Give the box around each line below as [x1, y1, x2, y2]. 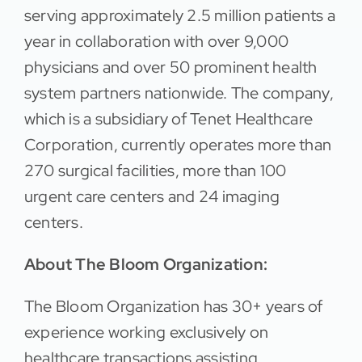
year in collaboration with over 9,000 [23, 31, 289, 53]
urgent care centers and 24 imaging [23, 186, 280, 208]
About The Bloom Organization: [23, 254, 268, 276]
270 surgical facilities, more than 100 [23, 160, 287, 182]
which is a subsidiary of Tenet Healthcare [23, 108, 314, 130]
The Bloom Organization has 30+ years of [23, 296, 323, 318]
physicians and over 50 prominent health [23, 57, 318, 78]
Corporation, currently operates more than [23, 134, 332, 156]
